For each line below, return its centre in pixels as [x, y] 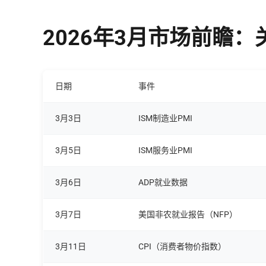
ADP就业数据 [163, 182]
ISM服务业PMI [165, 150]
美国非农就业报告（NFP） [188, 214]
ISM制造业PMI [165, 118]
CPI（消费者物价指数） [182, 246]
